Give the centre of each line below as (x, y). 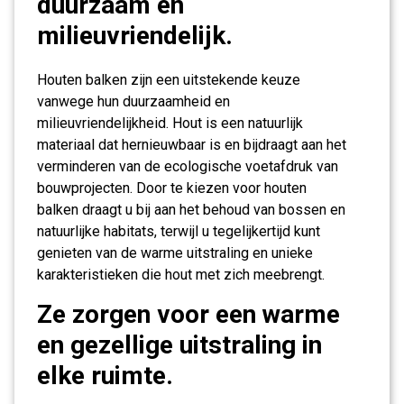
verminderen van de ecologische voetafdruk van (188, 166)
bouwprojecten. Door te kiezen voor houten (172, 188)
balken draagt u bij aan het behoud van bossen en (191, 210)
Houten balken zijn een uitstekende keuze (169, 80)
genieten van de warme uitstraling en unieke (175, 253)
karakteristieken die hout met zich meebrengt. (181, 275)
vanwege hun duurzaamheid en (133, 101)
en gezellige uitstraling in (179, 345)
